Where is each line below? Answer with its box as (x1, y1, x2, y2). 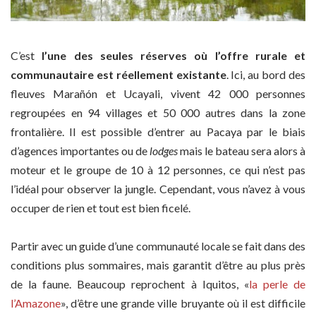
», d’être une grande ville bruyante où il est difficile (61, 296, 305, 310)
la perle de (248, 277, 306, 291)
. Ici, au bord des (226, 67, 306, 81)
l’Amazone (11, 296, 61, 310)
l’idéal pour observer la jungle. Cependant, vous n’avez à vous (11, 181, 305, 195)
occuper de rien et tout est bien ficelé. (11, 200, 190, 214)
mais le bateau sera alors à (180, 143, 305, 157)
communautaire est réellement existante (11, 67, 226, 81)
